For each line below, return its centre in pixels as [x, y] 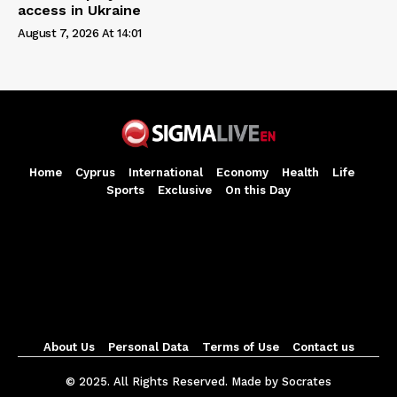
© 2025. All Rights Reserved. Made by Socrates [198, 381]
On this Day [258, 190]
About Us [69, 346]
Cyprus [95, 172]
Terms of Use [240, 346]
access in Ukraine [79, 11]
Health [300, 172]
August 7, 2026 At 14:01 [80, 34]
